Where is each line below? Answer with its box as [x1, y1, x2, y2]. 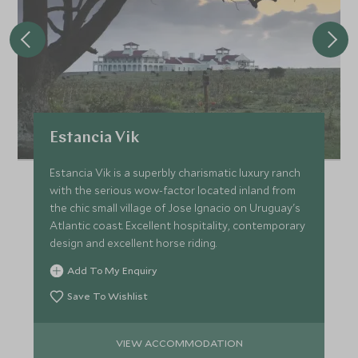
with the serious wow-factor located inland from [50, 183, 296, 198]
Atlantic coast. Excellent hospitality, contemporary [50, 218, 306, 233]
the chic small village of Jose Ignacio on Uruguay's [50, 201, 301, 216]
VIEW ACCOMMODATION [115, 336, 243, 349]
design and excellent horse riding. [50, 236, 217, 251]
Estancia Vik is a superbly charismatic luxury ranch [50, 165, 301, 181]
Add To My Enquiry [67, 264, 158, 277]
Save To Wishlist [67, 289, 149, 303]
